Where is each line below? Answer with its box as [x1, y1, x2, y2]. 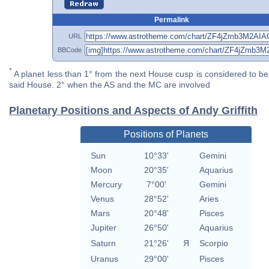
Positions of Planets [123, 129, 208, 140]
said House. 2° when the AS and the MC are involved [9, 80, 210, 90]
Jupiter [90, 223, 116, 233]
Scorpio [199, 238, 228, 249]
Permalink [154, 15, 189, 24]
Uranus [90, 254, 118, 264]
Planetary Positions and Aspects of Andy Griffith [9, 104, 258, 117]
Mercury [90, 180, 122, 190]
